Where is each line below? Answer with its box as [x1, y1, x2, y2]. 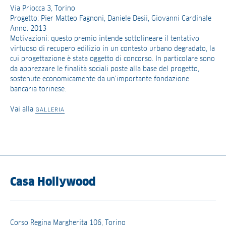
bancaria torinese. [10, 85, 66, 93]
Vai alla [10, 105, 35, 113]
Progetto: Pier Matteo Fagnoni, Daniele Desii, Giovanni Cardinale [10, 15, 211, 22]
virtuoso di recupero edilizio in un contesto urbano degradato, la [10, 45, 215, 52]
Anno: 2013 [10, 25, 46, 32]
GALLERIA [35, 106, 65, 113]
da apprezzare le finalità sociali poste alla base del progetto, [10, 65, 199, 73]
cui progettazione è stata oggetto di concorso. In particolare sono [10, 55, 215, 63]
